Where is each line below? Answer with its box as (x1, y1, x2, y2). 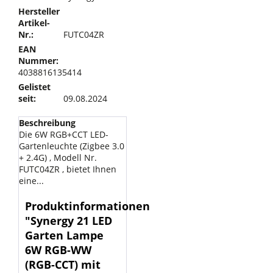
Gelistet (18, 81, 51, 93)
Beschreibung (19, 117, 76, 129)
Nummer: (18, 55, 58, 66)
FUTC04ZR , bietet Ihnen (19, 163, 116, 175)
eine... (19, 175, 44, 186)
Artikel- (18, 17, 50, 29)
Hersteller (18, 5, 60, 17)
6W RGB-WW (25, 243, 91, 257)
